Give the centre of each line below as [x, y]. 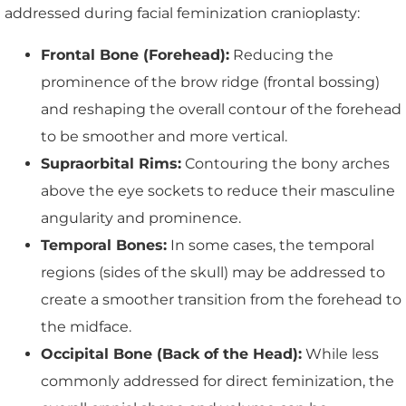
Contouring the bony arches [285, 163]
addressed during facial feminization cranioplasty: [182, 13]
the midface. [86, 326]
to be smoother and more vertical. [164, 136]
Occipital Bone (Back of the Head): [171, 353]
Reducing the [281, 54]
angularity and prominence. [141, 217]
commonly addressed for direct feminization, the [217, 381]
